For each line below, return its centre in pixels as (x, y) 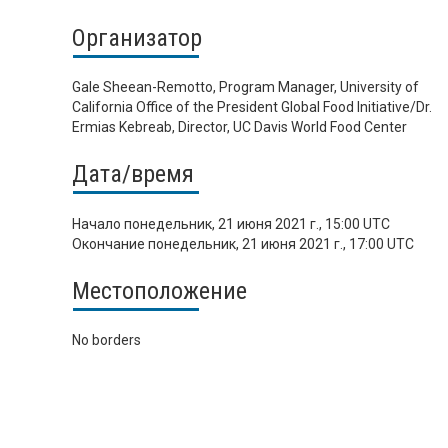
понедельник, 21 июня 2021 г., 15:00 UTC (257, 223)
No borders (106, 340)
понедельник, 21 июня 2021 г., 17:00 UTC (281, 243)
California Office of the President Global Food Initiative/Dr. (252, 107)
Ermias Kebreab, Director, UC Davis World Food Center (239, 127)
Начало (98, 223)
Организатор (137, 37)
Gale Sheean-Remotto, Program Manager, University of (245, 87)
